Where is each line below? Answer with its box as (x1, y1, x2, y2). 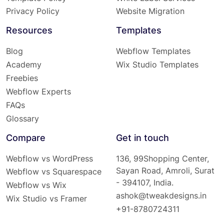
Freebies (6, 73, 38, 83)
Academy (6, 59, 41, 70)
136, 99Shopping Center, (116, 153, 209, 163)
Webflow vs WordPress (6, 153, 93, 163)
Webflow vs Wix (6, 180, 66, 190)
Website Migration (116, 6, 184, 16)
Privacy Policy (6, 6, 59, 16)
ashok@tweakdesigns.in (116, 190, 206, 201)
